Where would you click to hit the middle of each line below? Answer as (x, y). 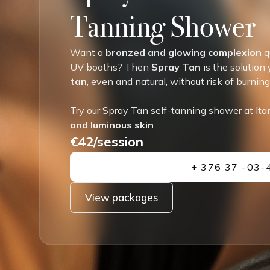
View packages (121, 197)
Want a (88, 52)
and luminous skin (112, 124)
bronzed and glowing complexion (184, 52)
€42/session (107, 141)
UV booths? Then (111, 67)
